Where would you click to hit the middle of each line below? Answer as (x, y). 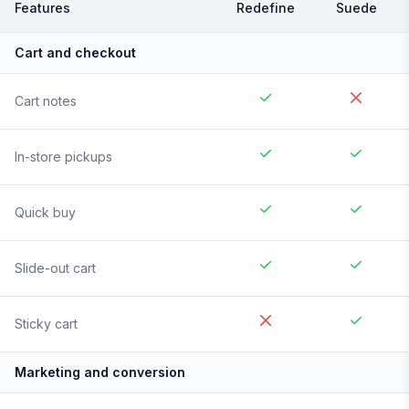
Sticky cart (46, 324)
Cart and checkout (75, 53)
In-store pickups (63, 157)
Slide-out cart (55, 268)
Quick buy (45, 213)
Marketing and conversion (100, 372)
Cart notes (46, 101)
